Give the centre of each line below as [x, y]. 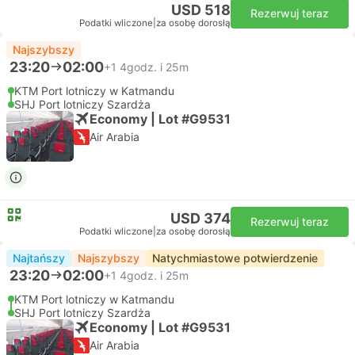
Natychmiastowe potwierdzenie [235, 258]
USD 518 [201, 10]
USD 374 [200, 218]
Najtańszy [39, 258]
